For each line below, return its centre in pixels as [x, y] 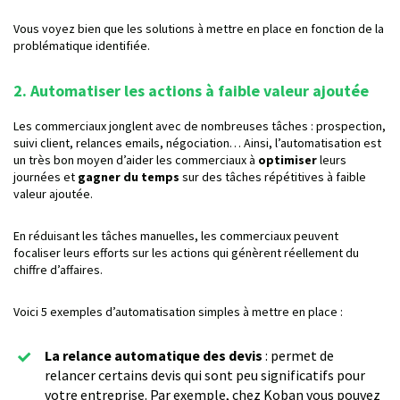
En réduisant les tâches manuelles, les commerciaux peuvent [176, 236]
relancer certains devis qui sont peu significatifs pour [205, 375]
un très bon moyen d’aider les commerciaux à [136, 160]
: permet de [298, 356]
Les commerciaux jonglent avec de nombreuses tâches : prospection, [200, 126]
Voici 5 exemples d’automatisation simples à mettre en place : [178, 312]
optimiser [287, 160]
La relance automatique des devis [154, 356]
